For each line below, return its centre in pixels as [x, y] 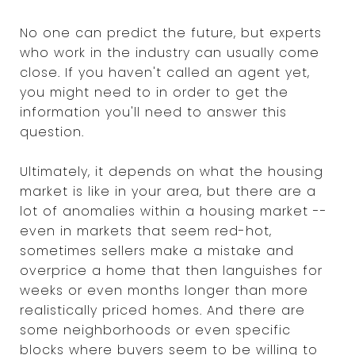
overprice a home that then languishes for [171, 270]
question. [52, 132]
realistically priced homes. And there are [162, 310]
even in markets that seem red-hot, [146, 231]
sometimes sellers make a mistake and [157, 250]
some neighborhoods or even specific [155, 330]
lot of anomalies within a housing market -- [174, 211]
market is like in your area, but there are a [168, 191]
